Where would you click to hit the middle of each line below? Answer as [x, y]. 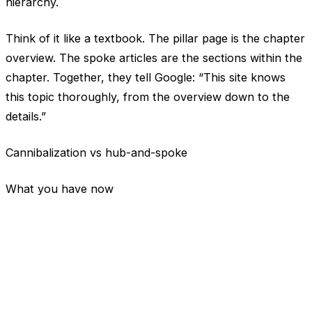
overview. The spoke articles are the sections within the [154, 57]
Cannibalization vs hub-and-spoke [96, 152]
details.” [26, 116]
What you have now [60, 188]
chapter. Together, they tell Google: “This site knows [146, 77]
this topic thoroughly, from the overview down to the [148, 96]
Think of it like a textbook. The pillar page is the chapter [155, 38]
